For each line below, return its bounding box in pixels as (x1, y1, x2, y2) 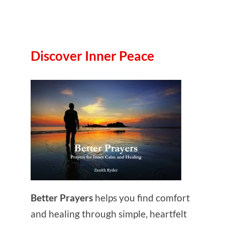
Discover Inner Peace (31, 48, 155, 64)
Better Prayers (31, 192, 95, 203)
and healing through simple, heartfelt (31, 208, 187, 219)
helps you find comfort (95, 192, 190, 203)
